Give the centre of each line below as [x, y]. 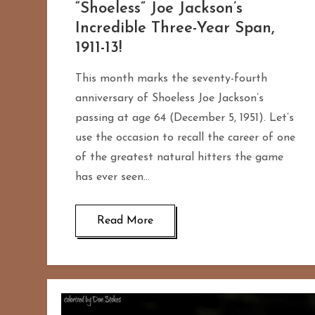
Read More [126, 221]
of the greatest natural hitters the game [180, 158]
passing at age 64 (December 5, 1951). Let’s [185, 118]
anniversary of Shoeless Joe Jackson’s [170, 99]
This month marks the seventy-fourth [172, 79]
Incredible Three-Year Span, [175, 29]
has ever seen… [113, 178]
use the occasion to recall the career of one [186, 138]
